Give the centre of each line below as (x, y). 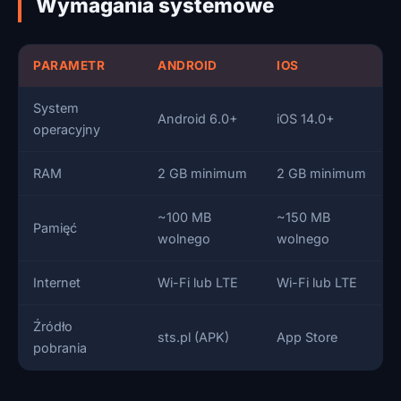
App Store (307, 337)
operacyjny (67, 129)
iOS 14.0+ (306, 119)
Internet (57, 282)
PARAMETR (69, 65)
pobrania (60, 348)
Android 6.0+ (198, 119)
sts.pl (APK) (193, 337)
